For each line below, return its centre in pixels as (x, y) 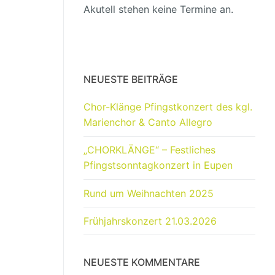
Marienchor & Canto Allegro (148, 122)
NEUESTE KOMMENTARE (142, 262)
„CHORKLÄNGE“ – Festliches (149, 150)
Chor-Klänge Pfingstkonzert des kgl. (168, 107)
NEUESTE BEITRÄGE (131, 79)
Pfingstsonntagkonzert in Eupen (158, 165)
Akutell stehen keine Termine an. (158, 10)
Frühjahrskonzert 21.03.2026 (150, 221)
